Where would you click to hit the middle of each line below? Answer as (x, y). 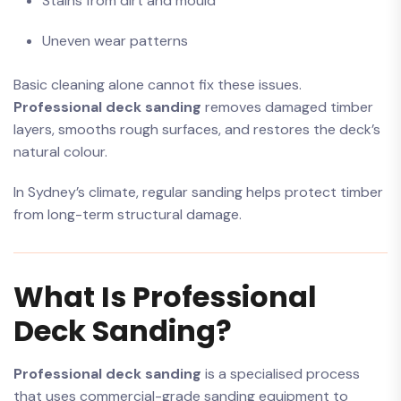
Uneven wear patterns (115, 41)
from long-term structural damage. (128, 214)
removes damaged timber (287, 107)
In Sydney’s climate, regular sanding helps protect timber (198, 192)
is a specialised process (281, 374)
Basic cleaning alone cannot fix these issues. (158, 85)
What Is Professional (165, 297)
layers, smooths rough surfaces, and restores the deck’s (197, 129)
